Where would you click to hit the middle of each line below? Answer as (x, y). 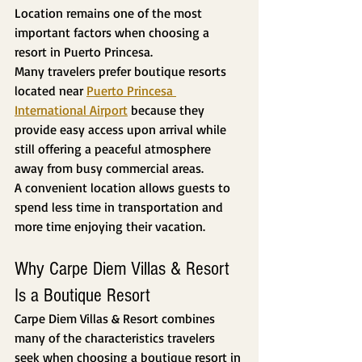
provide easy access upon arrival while (122, 130)
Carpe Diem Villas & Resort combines (116, 319)
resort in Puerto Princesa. (84, 52)
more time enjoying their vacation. (110, 227)
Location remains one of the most (110, 13)
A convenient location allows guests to (124, 188)
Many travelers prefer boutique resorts (122, 72)
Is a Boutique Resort (82, 296)
